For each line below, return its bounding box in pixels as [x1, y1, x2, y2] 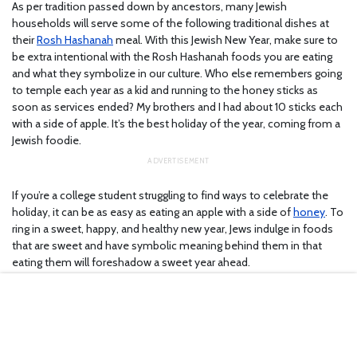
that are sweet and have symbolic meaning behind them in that [12, 238, 322, 253]
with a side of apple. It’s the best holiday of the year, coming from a [12, 116, 340, 131]
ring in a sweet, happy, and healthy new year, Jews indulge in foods [12, 222, 333, 237]
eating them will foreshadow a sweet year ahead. [12, 255, 253, 270]
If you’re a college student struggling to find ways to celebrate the [12, 188, 328, 203]
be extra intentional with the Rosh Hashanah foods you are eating [12, 49, 332, 65]
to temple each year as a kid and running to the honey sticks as [12, 83, 318, 98]
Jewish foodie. [12, 133, 81, 148]
